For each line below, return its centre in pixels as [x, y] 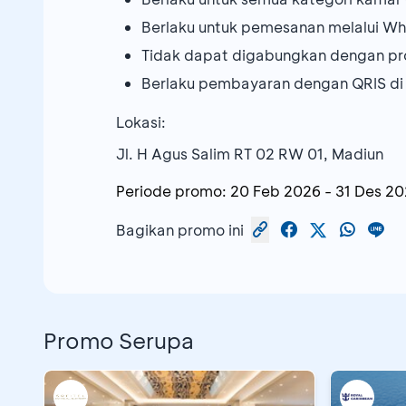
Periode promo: [171, 191]
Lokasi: [141, 122]
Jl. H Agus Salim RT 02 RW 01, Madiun [250, 154]
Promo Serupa [119, 341]
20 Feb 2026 [275, 191]
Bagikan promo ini [180, 229]
